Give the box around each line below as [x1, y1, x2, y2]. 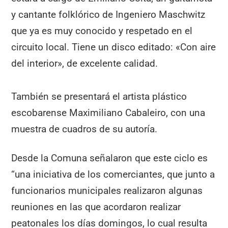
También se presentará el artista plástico [11, 91, 187, 103]
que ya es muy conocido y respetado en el [11, 25, 193, 37]
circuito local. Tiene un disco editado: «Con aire [11, 41, 216, 53]
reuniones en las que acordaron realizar [11, 201, 181, 213]
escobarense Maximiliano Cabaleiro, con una [11, 107, 206, 119]
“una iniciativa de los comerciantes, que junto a [11, 168, 215, 180]
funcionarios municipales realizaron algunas [11, 184, 203, 196]
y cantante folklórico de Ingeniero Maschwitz [11, 9, 206, 21]
